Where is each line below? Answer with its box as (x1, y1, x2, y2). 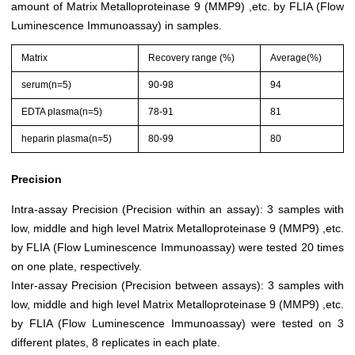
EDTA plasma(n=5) (21, 106, 103, 118)
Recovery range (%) (148, 52, 235, 64)
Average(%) (270, 52, 323, 64)
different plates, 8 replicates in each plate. (11, 336, 220, 349)
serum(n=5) (21, 79, 72, 91)
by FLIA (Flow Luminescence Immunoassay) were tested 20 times (11, 241, 344, 254)
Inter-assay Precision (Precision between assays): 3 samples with (11, 279, 344, 292)
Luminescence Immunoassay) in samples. (11, 19, 222, 32)
